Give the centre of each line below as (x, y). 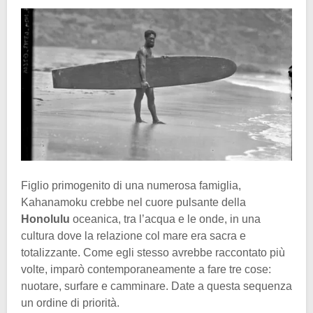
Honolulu (47, 219)
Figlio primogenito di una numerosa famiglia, (131, 186)
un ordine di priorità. (70, 303)
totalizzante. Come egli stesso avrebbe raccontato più (153, 253)
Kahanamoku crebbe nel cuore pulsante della (133, 203)
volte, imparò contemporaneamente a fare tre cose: (146, 270)
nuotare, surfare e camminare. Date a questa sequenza (156, 286)
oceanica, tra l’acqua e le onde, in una (167, 219)
